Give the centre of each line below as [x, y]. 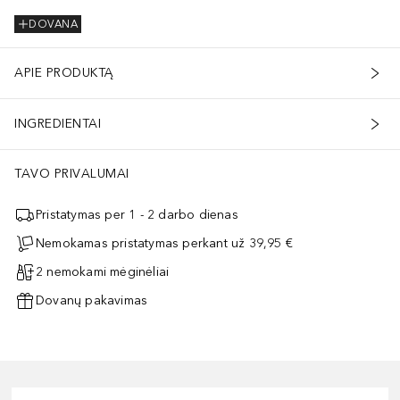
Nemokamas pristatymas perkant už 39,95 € [164, 244]
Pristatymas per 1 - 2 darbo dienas [137, 215]
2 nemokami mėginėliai [103, 272]
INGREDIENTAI [58, 124]
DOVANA [53, 25]
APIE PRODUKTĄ [64, 73]
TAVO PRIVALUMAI [72, 173]
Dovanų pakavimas [92, 301]
